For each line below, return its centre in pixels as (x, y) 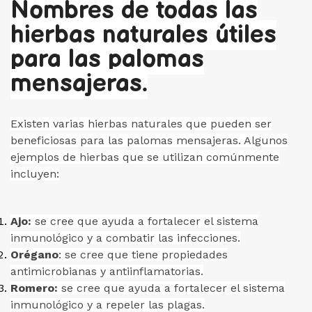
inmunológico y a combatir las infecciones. (125, 238)
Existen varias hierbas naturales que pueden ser (141, 124)
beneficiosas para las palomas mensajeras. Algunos (149, 140)
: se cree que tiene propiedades (143, 255)
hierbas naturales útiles (143, 35)
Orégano (34, 255)
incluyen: (35, 174)
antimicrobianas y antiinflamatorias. (107, 271)
